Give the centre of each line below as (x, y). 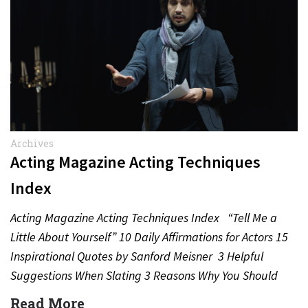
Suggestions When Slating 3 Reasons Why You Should (144, 275)
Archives (32, 143)
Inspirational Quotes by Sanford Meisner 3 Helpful (137, 256)
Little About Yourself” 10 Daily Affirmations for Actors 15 (149, 237)
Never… (31, 295)
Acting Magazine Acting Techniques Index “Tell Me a (144, 218)
